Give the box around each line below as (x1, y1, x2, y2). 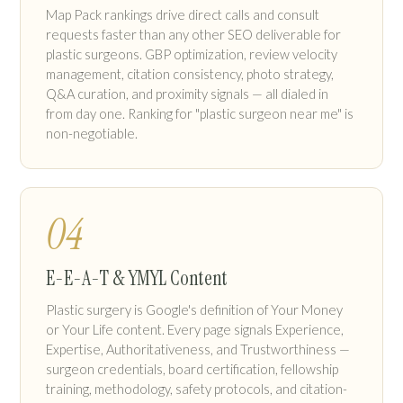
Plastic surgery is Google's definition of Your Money (46, 301, 343, 318)
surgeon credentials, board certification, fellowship (46, 361, 338, 378)
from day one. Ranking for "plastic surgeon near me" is (46, 105, 354, 122)
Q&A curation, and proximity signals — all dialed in (46, 85, 328, 103)
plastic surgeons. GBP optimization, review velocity (46, 46, 337, 63)
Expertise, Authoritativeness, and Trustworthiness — (46, 341, 350, 358)
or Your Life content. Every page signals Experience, (46, 321, 344, 338)
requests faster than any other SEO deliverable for (46, 26, 341, 43)
